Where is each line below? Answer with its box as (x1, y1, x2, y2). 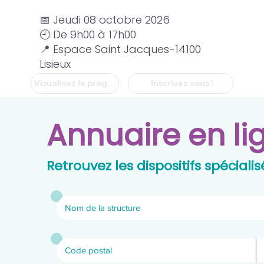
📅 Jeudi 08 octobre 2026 (39, 12, 170, 27)
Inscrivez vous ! (150, 78, 213, 89)
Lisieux (39, 56, 71, 71)
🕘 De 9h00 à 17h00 (39, 27, 137, 42)
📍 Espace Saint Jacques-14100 (39, 41, 202, 57)
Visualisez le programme (107, 78, 115, 89)
